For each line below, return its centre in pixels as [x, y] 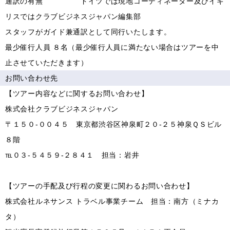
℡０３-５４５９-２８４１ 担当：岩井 [72, 155]
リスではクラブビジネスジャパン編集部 [73, 16]
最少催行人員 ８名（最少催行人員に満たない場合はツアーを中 [112, 47]
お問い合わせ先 [32, 78]
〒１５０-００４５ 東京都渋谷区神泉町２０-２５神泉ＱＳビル [113, 124]
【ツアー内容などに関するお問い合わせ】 [77, 93]
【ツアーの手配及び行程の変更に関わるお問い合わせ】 [100, 186]
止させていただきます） [47, 63]
